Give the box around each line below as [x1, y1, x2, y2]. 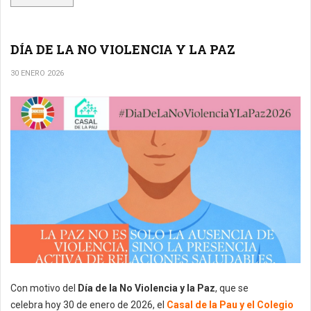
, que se [215, 282, 249, 294]
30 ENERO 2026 [10, 68, 64, 78]
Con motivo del [10, 282, 78, 294]
